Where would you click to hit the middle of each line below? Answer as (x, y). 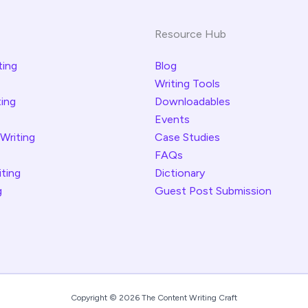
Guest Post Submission (213, 191)
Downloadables (192, 101)
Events (172, 119)
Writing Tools (187, 84)
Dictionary (180, 173)
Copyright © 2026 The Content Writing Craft (154, 298)
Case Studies (187, 137)
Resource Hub (190, 34)
